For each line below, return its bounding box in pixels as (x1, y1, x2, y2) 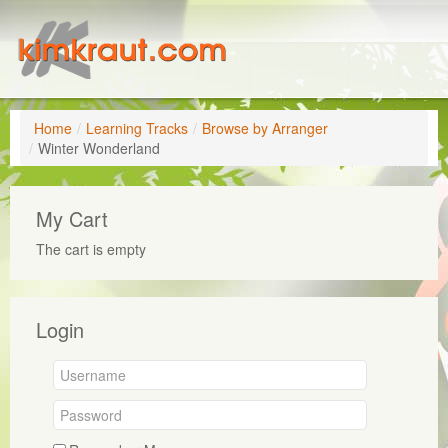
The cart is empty (35, 238, 146, 259)
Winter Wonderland (38, 138, 161, 158)
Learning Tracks (86, 118, 189, 138)
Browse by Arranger (202, 118, 329, 138)
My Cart (35, 203, 108, 233)
